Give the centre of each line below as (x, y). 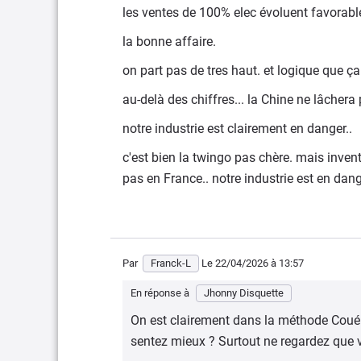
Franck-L (171, 263)
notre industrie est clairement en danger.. (237, 129)
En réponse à (161, 293)
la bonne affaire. (169, 41)
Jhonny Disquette (244, 293)
